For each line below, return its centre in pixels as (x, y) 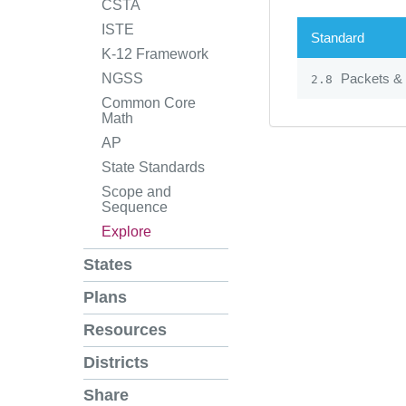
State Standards (153, 168)
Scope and (136, 192)
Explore (126, 232)
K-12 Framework (155, 54)
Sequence (135, 208)
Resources (125, 330)
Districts (116, 363)
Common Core (149, 103)
